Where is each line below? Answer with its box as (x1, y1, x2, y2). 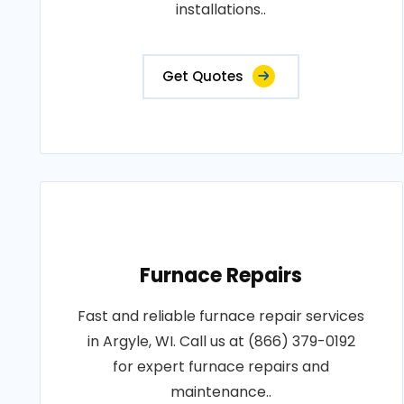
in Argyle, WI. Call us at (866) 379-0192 (87, 331, 355, 352)
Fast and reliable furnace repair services (78, 306, 365, 326)
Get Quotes (162, 67, 244, 86)
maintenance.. (170, 381, 272, 402)
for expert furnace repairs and (113, 356, 330, 377)
